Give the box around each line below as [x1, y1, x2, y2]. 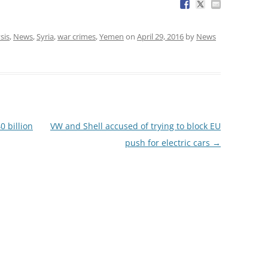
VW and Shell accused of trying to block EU [50, 120, 221, 132]
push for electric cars [124, 136, 212, 148]
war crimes [57, 31, 96, 42]
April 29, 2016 [137, 31, 184, 42]
